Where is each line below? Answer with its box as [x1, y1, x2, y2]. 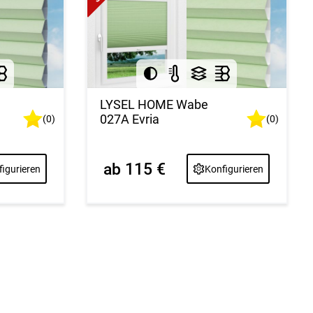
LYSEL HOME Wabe [99, 96, 208, 112]
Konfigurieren [205, 163, 264, 175]
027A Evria [99, 111, 159, 126]
